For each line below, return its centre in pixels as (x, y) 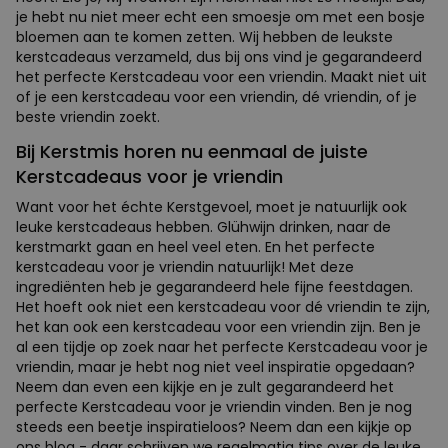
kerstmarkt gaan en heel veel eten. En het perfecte (195, 247)
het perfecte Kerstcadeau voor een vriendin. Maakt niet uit (221, 77)
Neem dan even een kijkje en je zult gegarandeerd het (205, 387)
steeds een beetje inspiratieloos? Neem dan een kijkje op (214, 427)
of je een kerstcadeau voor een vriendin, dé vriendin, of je (216, 97)
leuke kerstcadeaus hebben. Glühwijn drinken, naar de (203, 227)
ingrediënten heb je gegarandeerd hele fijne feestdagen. (214, 287)
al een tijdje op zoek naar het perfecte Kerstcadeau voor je (222, 347)
